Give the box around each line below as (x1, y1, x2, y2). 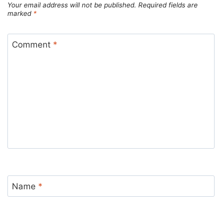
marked (7, 9, 33, 18)
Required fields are (138, 1, 198, 9)
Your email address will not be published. (7, 1, 136, 9)
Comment (11, 40, 53, 50)
